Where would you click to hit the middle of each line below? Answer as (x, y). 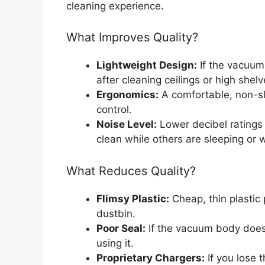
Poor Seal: (121, 228)
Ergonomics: (127, 95)
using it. (115, 243)
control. (114, 110)
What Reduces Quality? (131, 171)
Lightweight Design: (147, 65)
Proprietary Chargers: (151, 258)
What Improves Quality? (132, 38)
